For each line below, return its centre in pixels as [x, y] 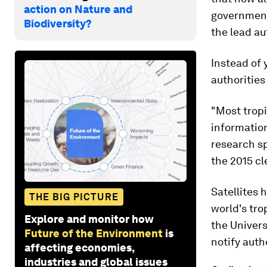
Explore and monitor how [89, 219]
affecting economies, [79, 247]
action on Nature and [78, 9]
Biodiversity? [58, 23]
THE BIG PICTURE [74, 197]
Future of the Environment [94, 233]
